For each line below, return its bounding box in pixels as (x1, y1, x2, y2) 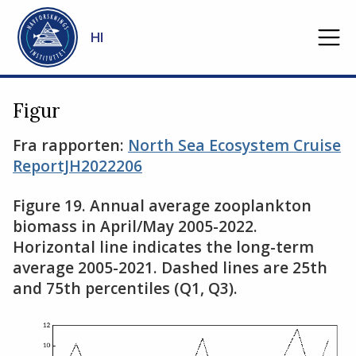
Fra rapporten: (13, 134, 128, 156)
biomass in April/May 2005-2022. (13, 215, 257, 237)
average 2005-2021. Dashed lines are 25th (13, 257, 327, 278)
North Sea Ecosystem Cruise (128, 134, 341, 156)
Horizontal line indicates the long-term (13, 236, 314, 257)
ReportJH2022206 (13, 155, 142, 176)
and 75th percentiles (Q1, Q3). (13, 277, 238, 299)
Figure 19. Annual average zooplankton (13, 195, 311, 216)
